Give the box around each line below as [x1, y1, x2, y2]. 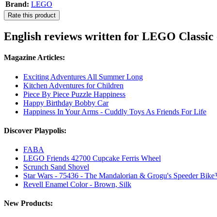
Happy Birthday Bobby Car [23, 98, 108, 107]
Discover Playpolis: [4, 126, 66, 135]
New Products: [4, 199, 53, 208]
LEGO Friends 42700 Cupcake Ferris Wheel [23, 154, 161, 163]
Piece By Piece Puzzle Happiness [23, 90, 125, 98]
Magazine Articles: [4, 53, 65, 62]
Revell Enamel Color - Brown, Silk [23, 180, 131, 189]
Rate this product [8, 12, 56, 19]
